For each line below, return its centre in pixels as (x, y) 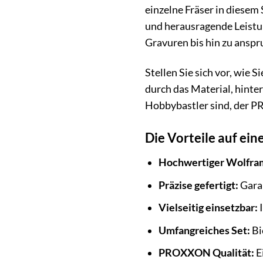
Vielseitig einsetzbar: (208, 208)
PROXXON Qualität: (206, 253)
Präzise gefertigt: (198, 185)
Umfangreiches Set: (204, 230)
